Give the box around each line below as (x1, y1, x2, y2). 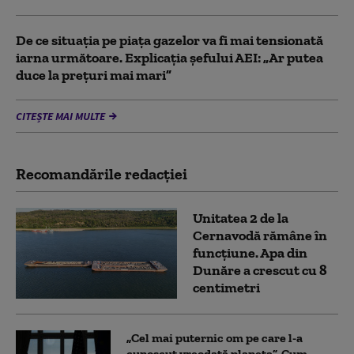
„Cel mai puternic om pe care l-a (126, 330, 303, 345)
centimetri (193, 279, 260, 297)
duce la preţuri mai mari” (16, 66, 171, 84)
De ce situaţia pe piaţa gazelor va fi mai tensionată (16, 31, 323, 49)
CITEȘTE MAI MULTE (16, 108, 105, 123)
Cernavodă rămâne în (193, 227, 327, 245)
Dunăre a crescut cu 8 (193, 262, 327, 280)
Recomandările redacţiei (16, 164, 187, 183)
